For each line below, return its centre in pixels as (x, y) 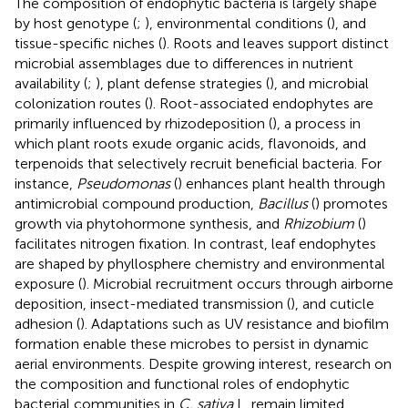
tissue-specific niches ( (88, 43)
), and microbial (319, 83)
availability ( (51, 83)
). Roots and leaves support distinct (275, 43)
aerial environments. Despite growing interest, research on (203, 363)
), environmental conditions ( (238, 23)
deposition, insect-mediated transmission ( (153, 303)
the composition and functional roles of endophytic (182, 383)
